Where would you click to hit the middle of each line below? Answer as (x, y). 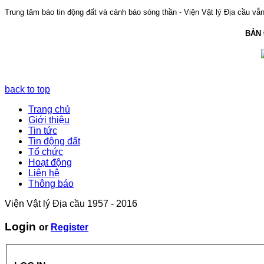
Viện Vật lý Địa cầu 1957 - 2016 (71, 203)
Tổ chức (46, 151)
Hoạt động (50, 162)
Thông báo (51, 183)
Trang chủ (49, 109)
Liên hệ (44, 173)
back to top (27, 89)
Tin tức (43, 130)
